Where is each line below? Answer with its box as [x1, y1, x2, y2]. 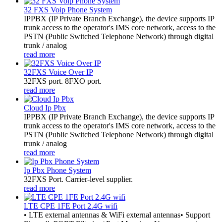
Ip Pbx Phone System [24, 166, 91, 174]
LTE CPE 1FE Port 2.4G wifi [24, 201, 117, 210]
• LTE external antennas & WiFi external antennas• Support [24, 210, 210, 219]
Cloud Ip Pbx [24, 103, 66, 112]
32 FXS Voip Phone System [24, 5, 112, 14]
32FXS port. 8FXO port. [24, 76, 102, 85]
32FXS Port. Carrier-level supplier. [24, 174, 133, 183]
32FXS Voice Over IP [24, 67, 93, 76]
